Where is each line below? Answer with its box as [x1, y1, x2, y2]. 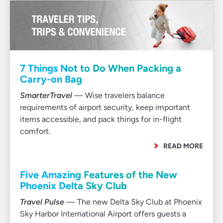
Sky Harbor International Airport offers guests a [20, 209, 186, 219]
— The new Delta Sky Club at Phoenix [64, 197, 202, 207]
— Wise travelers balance [72, 91, 165, 100]
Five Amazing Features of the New [20, 169, 177, 181]
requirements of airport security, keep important [20, 103, 190, 112]
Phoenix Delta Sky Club [20, 180, 127, 192]
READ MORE [163, 142, 203, 150]
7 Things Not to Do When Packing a [20, 62, 181, 74]
